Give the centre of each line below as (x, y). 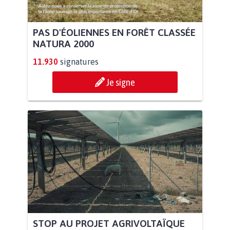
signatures (79, 62)
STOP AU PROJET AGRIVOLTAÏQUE (109, 223)
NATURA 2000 (63, 44)
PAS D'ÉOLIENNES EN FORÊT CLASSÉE (114, 33)
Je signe (121, 82)
